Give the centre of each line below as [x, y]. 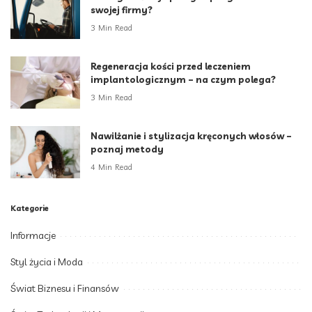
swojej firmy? [122, 10]
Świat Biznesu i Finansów [65, 289]
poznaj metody [127, 149]
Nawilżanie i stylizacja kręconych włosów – [191, 136]
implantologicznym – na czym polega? [183, 80]
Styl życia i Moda [47, 262]
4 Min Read [112, 167]
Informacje [33, 236]
